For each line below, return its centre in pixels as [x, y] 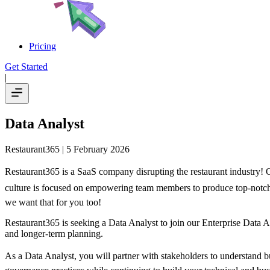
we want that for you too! [53, 202]
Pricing [42, 46]
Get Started [26, 67]
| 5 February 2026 [95, 149]
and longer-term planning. [54, 233]
